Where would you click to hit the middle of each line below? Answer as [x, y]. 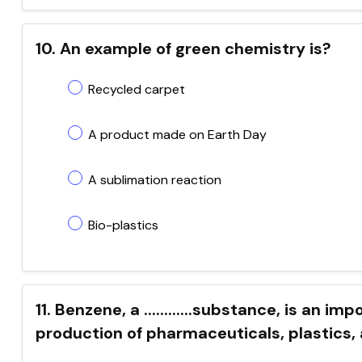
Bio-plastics [123, 225]
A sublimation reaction [155, 180]
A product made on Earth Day [177, 135]
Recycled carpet [137, 89]
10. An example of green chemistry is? [183, 48]
